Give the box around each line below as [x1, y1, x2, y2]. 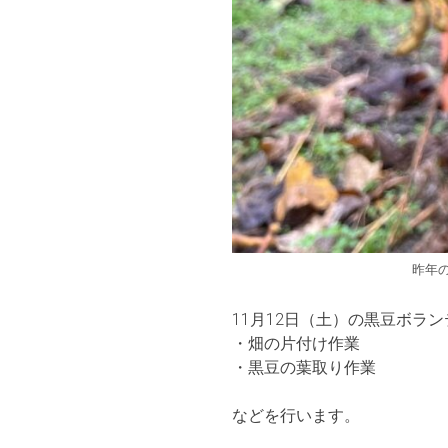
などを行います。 [232, 405, 360, 425]
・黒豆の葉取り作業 [232, 357, 392, 377]
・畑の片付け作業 [232, 333, 360, 353]
